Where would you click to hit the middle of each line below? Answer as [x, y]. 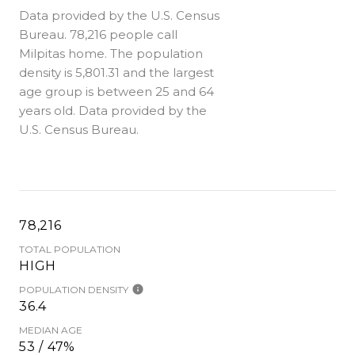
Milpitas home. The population [111, 53]
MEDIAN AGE [51, 330]
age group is [58, 91]
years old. [47, 110]
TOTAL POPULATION [70, 249]
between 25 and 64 [155, 91]
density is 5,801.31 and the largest [116, 72]
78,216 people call [124, 34]
